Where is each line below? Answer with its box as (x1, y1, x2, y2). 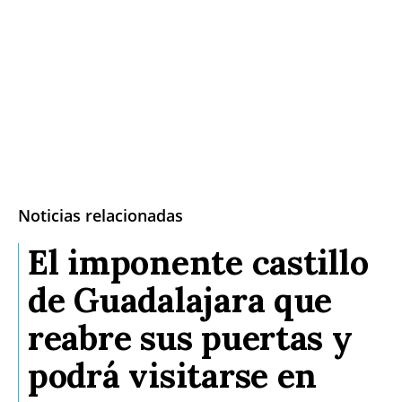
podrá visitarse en (28, 353, 318, 397)
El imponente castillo (28, 240, 369, 284)
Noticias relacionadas (18, 204, 183, 226)
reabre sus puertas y (28, 315, 353, 359)
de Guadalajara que (28, 277, 333, 321)
